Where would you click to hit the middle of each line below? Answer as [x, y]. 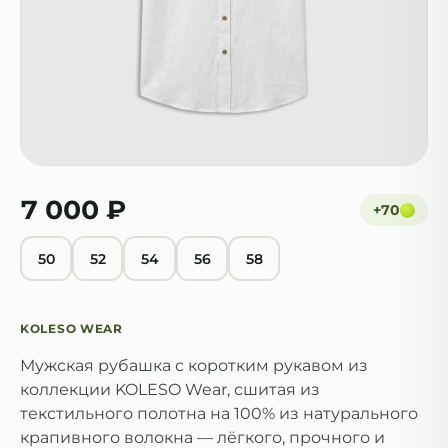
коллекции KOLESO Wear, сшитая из [170, 389]
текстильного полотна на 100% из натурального [219, 413]
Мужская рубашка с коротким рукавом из [194, 365]
